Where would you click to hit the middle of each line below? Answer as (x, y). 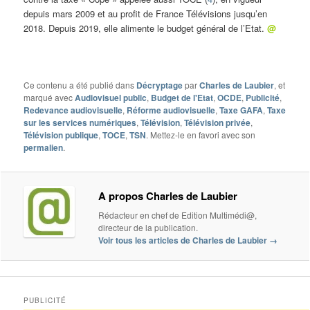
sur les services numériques (80, 123)
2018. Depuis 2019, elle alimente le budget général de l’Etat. (146, 28)
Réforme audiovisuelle (171, 110)
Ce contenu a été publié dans (80, 85)
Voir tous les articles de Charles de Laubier (184, 240)
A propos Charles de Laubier (168, 196)
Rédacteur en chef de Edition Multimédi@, (178, 215)
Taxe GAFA (241, 110)
